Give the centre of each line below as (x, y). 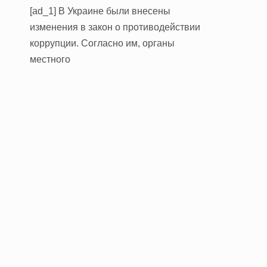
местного (50, 59)
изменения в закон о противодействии (115, 27)
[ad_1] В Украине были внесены (100, 11)
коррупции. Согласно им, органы (102, 43)
